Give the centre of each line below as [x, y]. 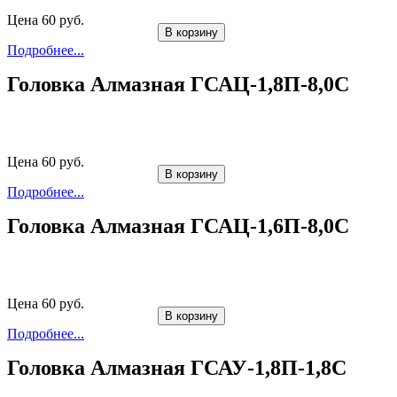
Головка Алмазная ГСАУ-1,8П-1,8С [177, 368]
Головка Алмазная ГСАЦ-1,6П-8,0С [178, 226]
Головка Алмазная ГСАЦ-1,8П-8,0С [178, 85]
